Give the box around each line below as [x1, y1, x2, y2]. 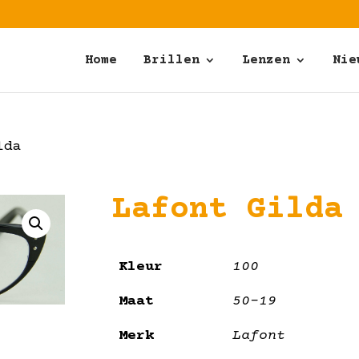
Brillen [143, 53, 200, 67]
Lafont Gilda [112, 192, 344, 228]
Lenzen [242, 53, 290, 67]
